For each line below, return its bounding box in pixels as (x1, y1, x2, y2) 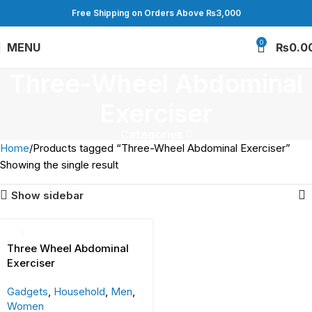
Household (54, 285, 105, 298)
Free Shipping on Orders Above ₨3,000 (71, 8, 241, 18)
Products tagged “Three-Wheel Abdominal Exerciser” (33, 141, 290, 155)
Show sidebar (11, 188, 84, 202)
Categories (120, 127, 183, 141)
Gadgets (7, 285, 48, 298)
